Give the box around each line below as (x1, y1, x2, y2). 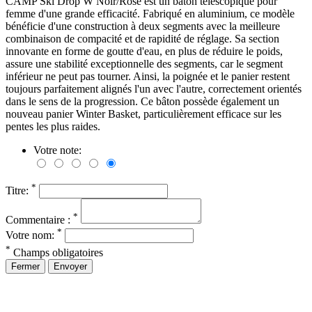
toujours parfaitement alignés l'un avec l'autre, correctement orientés (6, 82, 302, 95)
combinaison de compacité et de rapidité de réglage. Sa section (6, 32, 279, 45)
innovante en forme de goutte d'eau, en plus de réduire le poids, (6, 45, 283, 57)
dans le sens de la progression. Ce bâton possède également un (6, 95, 279, 107)
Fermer (11, 260, 40, 272)
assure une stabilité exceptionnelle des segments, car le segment (6, 57, 283, 70)
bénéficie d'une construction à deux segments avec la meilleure (6, 19, 280, 32)
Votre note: (33, 143, 81, 156)
